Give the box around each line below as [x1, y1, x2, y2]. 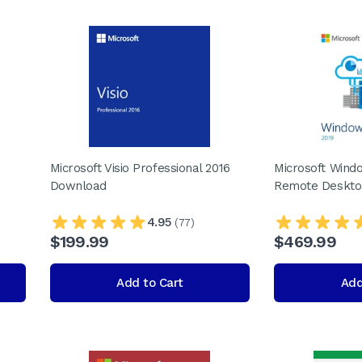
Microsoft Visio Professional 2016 [49, 161, 230, 175]
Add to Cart [116, 276, 183, 290]
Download [49, 179, 107, 193]
